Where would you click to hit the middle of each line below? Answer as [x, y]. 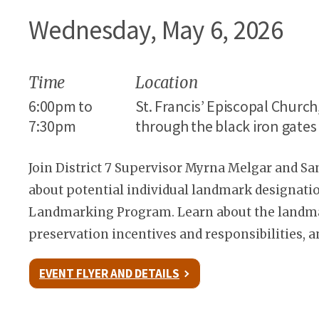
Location [167, 83]
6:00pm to [61, 106]
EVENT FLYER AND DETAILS [109, 273]
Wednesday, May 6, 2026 [156, 30]
